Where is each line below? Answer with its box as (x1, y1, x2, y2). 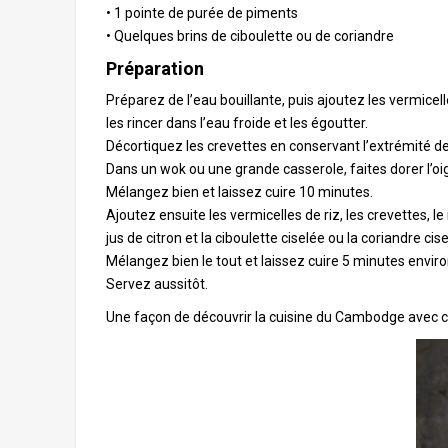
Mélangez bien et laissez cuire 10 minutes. (106, 184, 373, 200)
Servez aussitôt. (106, 276, 208, 292)
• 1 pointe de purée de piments (106, 5, 298, 21)
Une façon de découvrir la (106, 309, 269, 325)
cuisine (269, 309, 313, 325)
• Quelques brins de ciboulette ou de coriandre (106, 28, 394, 44)
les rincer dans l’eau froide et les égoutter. (106, 115, 368, 131)
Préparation (106, 58, 204, 79)
